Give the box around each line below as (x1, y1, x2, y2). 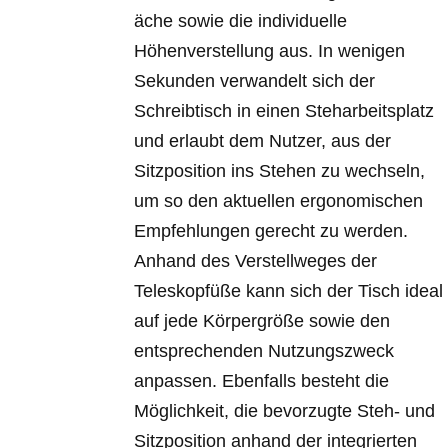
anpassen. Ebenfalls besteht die (134, 371, 390, 392)
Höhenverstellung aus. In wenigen (134, 41, 406, 62)
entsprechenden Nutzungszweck (134, 341, 395, 362)
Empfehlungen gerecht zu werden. (134, 221, 409, 242)
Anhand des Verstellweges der (134, 251, 378, 272)
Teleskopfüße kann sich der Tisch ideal (134, 281, 444, 302)
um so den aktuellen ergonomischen (134, 191, 424, 212)
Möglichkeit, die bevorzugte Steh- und (134, 401, 436, 422)
